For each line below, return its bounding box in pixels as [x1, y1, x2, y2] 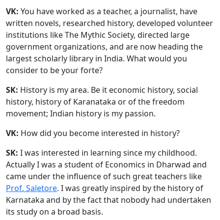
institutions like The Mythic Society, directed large [6, 29, 190, 41]
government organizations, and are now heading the [6, 41, 203, 53]
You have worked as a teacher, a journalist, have [19, 6, 197, 17]
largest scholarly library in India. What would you [6, 53, 187, 64]
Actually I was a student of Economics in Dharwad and [6, 159, 207, 170]
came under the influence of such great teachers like [6, 171, 202, 182]
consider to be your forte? [6, 65, 103, 76]
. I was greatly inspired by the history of [57, 183, 203, 194]
